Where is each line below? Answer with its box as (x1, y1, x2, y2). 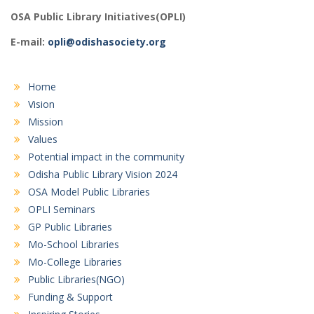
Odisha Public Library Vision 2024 (28, 168, 177, 182)
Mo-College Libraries (28, 255, 122, 269)
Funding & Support (28, 290, 113, 304)
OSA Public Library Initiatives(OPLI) (11, 10, 186, 24)
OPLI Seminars (28, 203, 95, 217)
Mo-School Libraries (28, 238, 119, 252)
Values (28, 132, 57, 146)
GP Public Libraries (28, 220, 112, 234)
